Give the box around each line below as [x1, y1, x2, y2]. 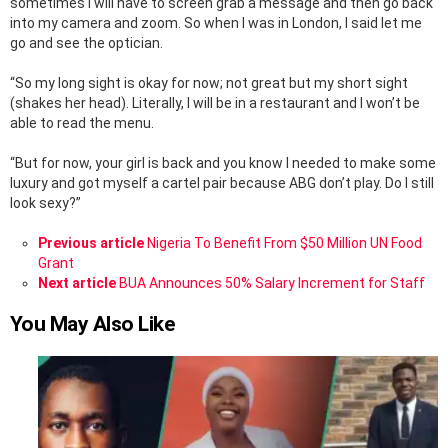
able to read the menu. [10, 115, 154, 132]
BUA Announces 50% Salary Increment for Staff [119, 275, 425, 292]
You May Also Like [10, 312, 175, 337]
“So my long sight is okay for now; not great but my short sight [10, 75, 408, 92]
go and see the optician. [10, 35, 163, 52]
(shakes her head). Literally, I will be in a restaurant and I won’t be [10, 95, 420, 112]
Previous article [38, 235, 144, 252]
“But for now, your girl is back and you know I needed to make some [10, 155, 436, 172]
